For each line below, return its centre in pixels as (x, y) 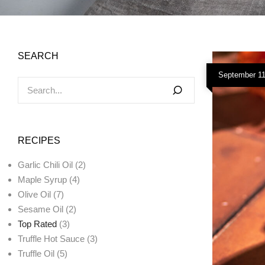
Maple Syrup (42, 180)
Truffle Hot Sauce (51, 239)
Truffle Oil (36, 254)
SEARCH (38, 56)
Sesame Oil (41, 209)
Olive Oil (34, 195)
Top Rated (37, 224)
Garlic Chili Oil (45, 165)
